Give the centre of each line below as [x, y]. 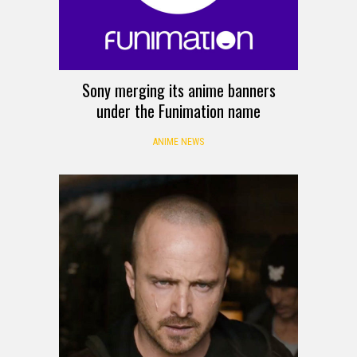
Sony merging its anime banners [178, 90]
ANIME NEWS [178, 142]
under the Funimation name [178, 111]
